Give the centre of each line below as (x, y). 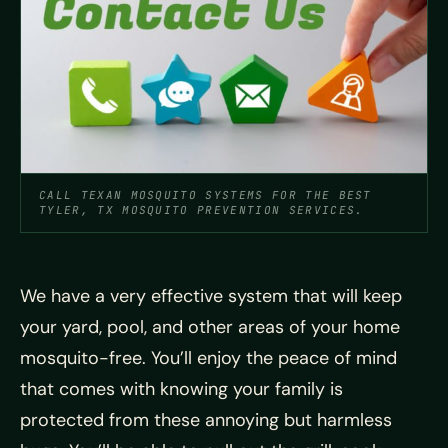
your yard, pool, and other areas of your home (210, 327)
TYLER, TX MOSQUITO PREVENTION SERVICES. (201, 210)
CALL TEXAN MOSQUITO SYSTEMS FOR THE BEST (205, 195)
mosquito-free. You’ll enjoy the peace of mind (208, 358)
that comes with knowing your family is (181, 389)
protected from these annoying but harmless (206, 420)
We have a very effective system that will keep (211, 296)
